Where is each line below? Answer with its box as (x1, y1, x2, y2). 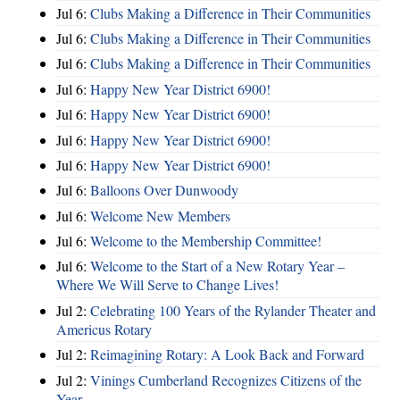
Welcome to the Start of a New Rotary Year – (90, 256, 345, 276)
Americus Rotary (56, 319, 152, 338)
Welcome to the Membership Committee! (90, 231, 321, 251)
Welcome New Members (90, 205, 230, 225)
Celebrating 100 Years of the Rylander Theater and (90, 300, 376, 320)
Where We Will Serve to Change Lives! (56, 275, 279, 295)
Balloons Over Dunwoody (90, 180, 238, 200)
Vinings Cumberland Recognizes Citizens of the (90, 370, 362, 389)
